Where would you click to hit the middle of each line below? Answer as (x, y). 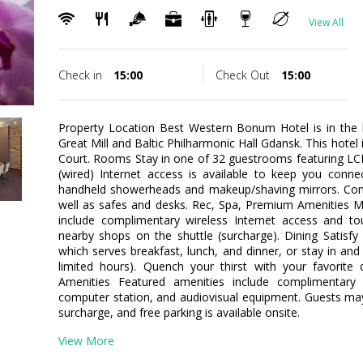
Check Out (244, 75)
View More (86, 341)
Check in (82, 75)
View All (326, 22)
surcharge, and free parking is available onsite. (179, 312)
